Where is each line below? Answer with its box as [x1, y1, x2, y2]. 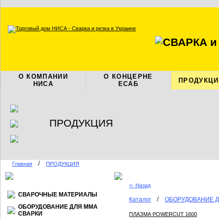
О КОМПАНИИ [18, 73, 68, 80]
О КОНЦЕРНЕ [104, 73, 153, 80]
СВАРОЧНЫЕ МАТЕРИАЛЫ [18, 191, 97, 198]
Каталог [129, 196, 151, 203]
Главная [12, 161, 32, 167]
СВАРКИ [18, 210, 43, 217]
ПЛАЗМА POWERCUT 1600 [129, 211, 197, 217]
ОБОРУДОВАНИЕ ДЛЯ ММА [18, 203, 98, 210]
